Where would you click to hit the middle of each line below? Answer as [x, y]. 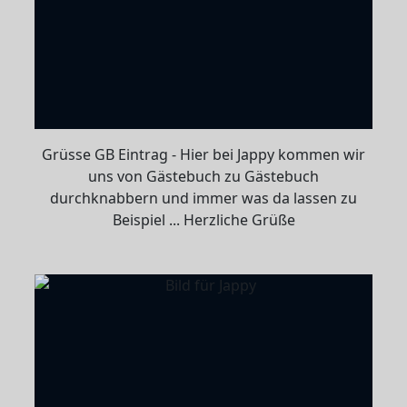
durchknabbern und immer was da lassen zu [203, 198]
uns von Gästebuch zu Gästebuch [203, 176]
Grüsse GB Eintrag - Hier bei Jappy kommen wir [203, 154]
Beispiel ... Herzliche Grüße [203, 219]
